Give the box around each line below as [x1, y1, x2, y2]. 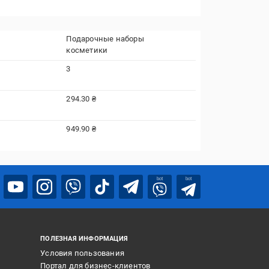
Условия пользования [40, 249, 125, 258]
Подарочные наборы [66, 34, 144, 43]
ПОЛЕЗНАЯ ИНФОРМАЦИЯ [40, 235, 128, 243]
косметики [66, 46, 108, 55]
